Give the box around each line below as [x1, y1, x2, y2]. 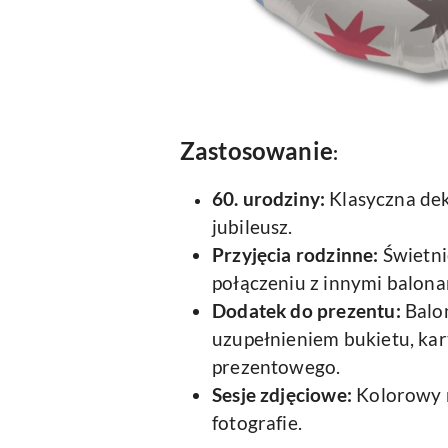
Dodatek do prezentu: [212, 300, 401, 322]
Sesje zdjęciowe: [212, 384, 352, 406]
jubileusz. [212, 216, 293, 238]
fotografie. [212, 412, 303, 434]
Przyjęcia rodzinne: [212, 244, 379, 266]
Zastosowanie [180, 136, 333, 165]
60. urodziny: [212, 188, 326, 210]
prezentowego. [212, 356, 341, 378]
